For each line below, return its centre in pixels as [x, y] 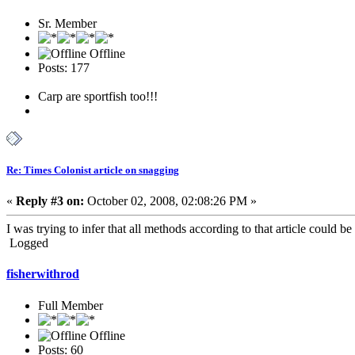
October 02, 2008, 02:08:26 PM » [170, 201]
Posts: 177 [64, 67]
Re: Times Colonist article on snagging [93, 170]
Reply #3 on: [50, 201]
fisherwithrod [43, 274]
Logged [27, 243]
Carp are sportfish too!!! [98, 96]
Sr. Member [67, 23]
